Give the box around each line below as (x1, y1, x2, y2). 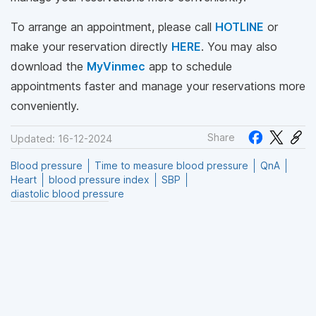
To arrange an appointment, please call (11, 20, 215, 34)
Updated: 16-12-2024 (11, 133, 112, 145)
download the (11, 59, 87, 73)
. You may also (201, 39, 277, 54)
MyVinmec (87, 59, 145, 73)
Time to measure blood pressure (95, 159, 248, 172)
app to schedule (145, 59, 232, 73)
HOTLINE (215, 20, 264, 34)
